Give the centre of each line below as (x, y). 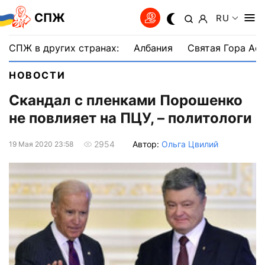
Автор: (147, 144)
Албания (153, 48)
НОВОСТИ (37, 75)
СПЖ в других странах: (64, 48)
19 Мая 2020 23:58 (41, 144)
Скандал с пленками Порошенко (126, 101)
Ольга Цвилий (190, 144)
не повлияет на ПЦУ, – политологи (130, 118)
